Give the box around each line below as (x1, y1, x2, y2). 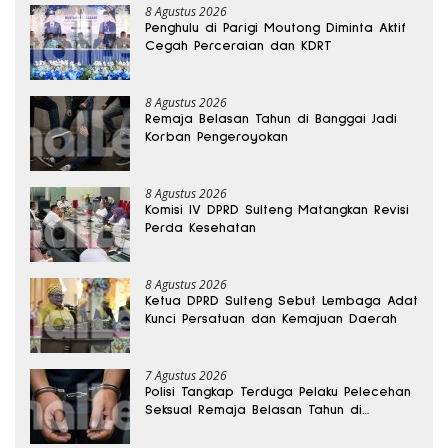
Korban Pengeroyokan (145, 130, 288, 145)
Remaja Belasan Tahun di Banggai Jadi (145, 112, 397, 127)
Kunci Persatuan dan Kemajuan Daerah (145, 312, 397, 327)
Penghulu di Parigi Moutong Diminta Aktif (145, 21, 406, 36)
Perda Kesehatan (145, 221, 256, 236)
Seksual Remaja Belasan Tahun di (145, 403, 362, 418)
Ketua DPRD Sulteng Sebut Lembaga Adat (145, 294, 418, 309)
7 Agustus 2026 (145, 367, 227, 385)
